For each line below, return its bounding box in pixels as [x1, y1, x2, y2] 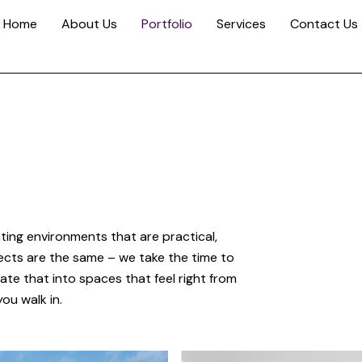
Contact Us [290, 15, 359, 33]
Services [217, 15, 267, 33]
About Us [61, 15, 118, 33]
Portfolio [141, 15, 193, 33]
